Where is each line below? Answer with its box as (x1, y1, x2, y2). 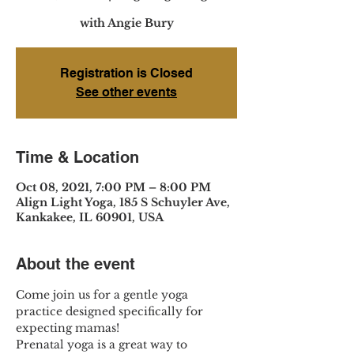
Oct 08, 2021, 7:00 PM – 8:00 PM (16, 180, 211, 194)
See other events (76, 85, 177, 100)
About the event (16, 254, 135, 273)
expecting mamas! (16, 321, 119, 335)
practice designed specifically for (16, 304, 206, 318)
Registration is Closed (60, 66, 193, 81)
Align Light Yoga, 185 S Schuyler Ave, (16, 195, 230, 209)
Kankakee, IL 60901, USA (16, 210, 164, 224)
